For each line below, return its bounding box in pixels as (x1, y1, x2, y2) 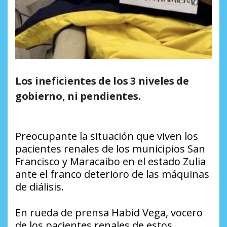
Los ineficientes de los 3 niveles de (15, 74, 189, 88)
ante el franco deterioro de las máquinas (15, 167, 209, 181)
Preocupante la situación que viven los (15, 129, 198, 143)
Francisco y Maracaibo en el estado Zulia (15, 155, 206, 169)
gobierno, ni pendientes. (15, 89, 141, 103)
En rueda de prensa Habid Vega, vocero (15, 206, 203, 220)
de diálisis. (15, 180, 64, 194)
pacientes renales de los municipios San (15, 142, 205, 156)
